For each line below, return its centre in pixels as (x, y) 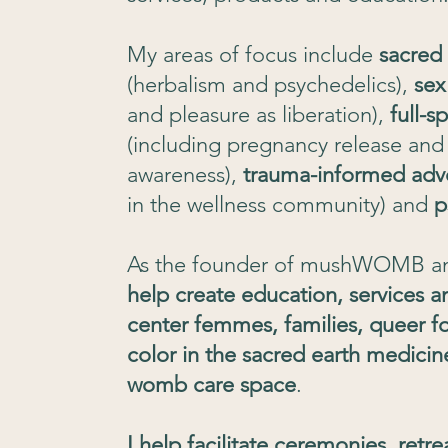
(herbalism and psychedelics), (271, 85)
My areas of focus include (253, 55)
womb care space (212, 385)
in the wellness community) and (281, 205)
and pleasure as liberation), (259, 115)
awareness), (185, 175)
